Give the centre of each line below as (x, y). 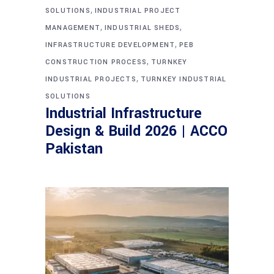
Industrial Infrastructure (124, 113)
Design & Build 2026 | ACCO (136, 131)
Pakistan (74, 149)
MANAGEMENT (73, 28)
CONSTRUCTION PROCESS (96, 62)
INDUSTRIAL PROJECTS (91, 79)
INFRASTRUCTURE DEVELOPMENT (110, 45)
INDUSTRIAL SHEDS (143, 28)
